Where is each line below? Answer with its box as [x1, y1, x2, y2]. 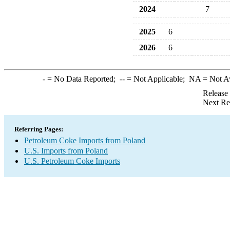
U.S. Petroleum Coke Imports [24, 157, 120, 165]
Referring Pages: [14, 125, 63, 133]
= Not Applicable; [124, 74, 189, 83]
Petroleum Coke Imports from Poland [24, 136, 145, 145]
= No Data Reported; [45, 74, 120, 83]
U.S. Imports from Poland [24, 146, 108, 155]
